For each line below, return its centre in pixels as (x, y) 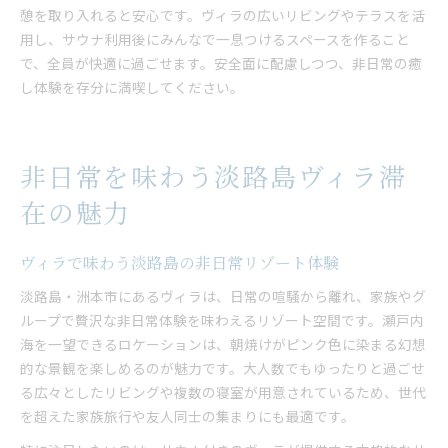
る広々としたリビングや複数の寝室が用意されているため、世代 (223, 392)
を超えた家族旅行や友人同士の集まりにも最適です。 (187, 416)
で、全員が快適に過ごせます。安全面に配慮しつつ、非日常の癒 (221, 63)
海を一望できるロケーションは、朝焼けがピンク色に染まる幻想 (223, 344)
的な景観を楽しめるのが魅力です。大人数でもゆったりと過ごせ (222, 368)
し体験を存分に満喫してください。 (132, 87)
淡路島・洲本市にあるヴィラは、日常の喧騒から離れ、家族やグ (223, 296)
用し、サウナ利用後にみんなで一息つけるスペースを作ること (215, 39)
